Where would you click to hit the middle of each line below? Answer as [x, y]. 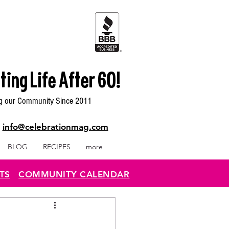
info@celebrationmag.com [55, 127]
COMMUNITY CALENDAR [74, 174]
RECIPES [56, 147]
